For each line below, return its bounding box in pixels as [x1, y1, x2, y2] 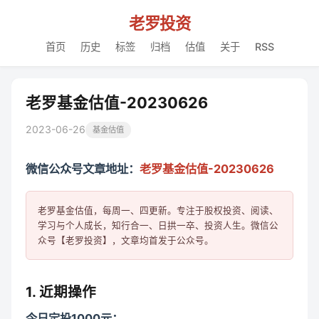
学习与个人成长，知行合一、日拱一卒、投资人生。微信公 [38, 220, 278, 231]
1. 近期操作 [26, 283, 96, 300]
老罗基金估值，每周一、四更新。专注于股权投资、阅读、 [38, 205, 278, 216]
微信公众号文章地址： [26, 162, 140, 176]
